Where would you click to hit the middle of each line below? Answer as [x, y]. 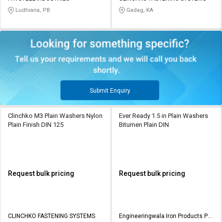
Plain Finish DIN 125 [36, 124]
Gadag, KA [139, 10]
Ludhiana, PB [32, 10]
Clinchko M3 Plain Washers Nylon [55, 115]
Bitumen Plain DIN [144, 124]
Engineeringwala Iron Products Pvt [166, 216]
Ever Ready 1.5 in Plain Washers [164, 115]
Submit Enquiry [110, 90]
